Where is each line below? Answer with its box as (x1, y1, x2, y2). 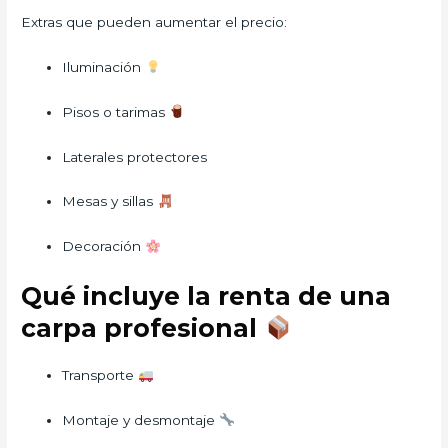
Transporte (62, 367, 139, 384)
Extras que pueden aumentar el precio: (21, 13, 288, 30)
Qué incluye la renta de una (21, 281, 392, 312)
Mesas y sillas (62, 193, 158, 210)
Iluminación (62, 58, 146, 75)
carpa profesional (21, 313, 265, 344)
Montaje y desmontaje (62, 412, 220, 429)
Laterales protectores (62, 148, 208, 165)
